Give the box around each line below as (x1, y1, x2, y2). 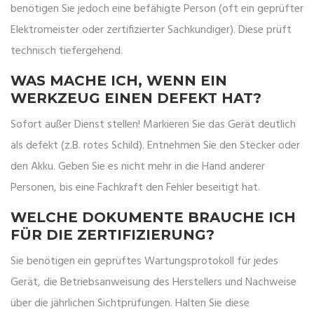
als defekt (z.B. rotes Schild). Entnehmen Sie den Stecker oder (11, 137, 300, 156)
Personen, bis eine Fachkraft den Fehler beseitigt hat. (11, 179, 260, 198)
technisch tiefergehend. (11, 42, 123, 61)
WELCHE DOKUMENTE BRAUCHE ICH (11, 209, 296, 226)
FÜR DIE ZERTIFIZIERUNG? (11, 226, 214, 244)
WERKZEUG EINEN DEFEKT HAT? (11, 90, 261, 107)
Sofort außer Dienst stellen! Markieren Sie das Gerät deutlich (11, 116, 296, 135)
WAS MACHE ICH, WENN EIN (11, 72, 227, 90)
